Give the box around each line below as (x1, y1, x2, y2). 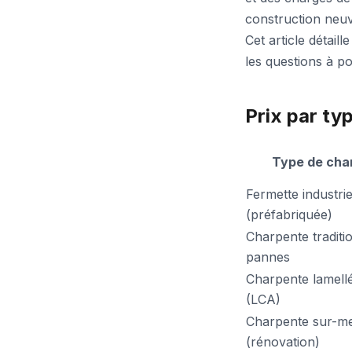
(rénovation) (246, 334, 320, 350)
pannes (246, 249, 290, 265)
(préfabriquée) (246, 207, 332, 222)
